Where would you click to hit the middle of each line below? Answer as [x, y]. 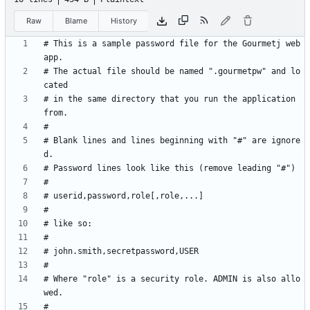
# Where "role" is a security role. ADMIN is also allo [172, 279]
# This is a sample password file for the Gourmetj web [172, 44]
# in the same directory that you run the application [170, 99]
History [124, 20]
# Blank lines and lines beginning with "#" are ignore [172, 141]
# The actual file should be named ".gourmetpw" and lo [172, 72]
